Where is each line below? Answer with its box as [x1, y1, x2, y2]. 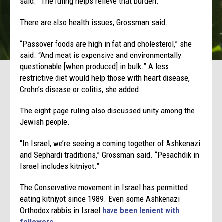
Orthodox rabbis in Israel [20, 205, 103, 215]
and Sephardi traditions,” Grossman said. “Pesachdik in [20, 149, 200, 160]
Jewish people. [20, 116, 70, 127]
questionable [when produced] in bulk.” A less [20, 61, 169, 71]
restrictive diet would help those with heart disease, [20, 72, 190, 83]
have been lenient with [102, 205, 180, 215]
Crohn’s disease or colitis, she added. [20, 84, 142, 94]
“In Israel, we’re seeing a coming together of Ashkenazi [20, 138, 201, 148]
